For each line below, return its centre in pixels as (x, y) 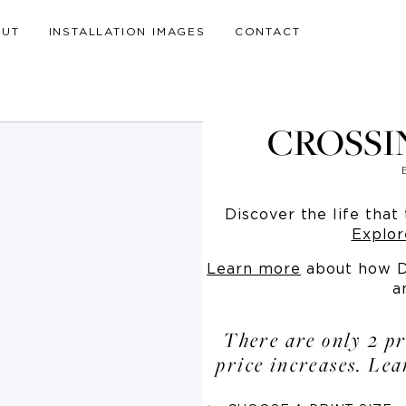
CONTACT (267, 32)
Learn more (254, 269)
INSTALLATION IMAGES (127, 32)
